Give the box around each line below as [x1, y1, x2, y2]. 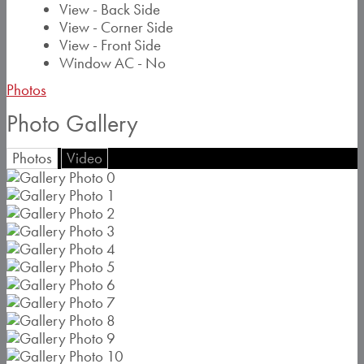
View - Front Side [59, 35, 161, 55]
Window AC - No [59, 53, 166, 73]
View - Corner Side [59, 17, 173, 37]
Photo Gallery [6, 108, 138, 139]
